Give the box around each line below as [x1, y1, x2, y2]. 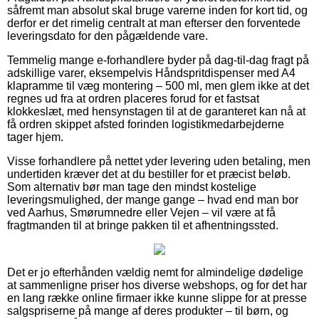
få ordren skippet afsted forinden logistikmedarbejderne [7, 117, 284, 130]
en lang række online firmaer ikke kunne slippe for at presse [7, 291, 307, 304]
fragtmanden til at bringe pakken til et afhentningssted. [7, 219, 278, 231]
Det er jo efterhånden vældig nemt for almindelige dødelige [7, 266, 303, 278]
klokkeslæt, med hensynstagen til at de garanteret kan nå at [7, 105, 305, 117]
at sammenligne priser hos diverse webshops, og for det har [7, 278, 307, 291]
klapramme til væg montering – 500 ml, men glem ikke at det [7, 79, 309, 92]
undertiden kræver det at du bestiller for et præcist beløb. [7, 167, 291, 180]
